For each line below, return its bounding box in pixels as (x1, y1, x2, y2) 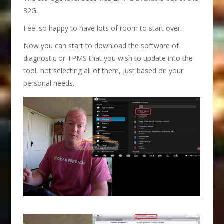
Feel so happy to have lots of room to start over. (23, 23, 182, 33)
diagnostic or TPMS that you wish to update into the (23, 53, 193, 63)
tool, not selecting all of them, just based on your (23, 66, 184, 76)
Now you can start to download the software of (23, 41, 179, 51)
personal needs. (23, 78, 75, 88)
